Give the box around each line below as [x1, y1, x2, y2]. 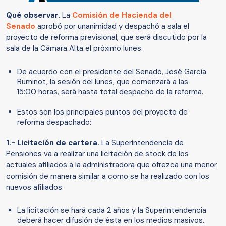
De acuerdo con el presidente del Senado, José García [17, 67, 206, 77]
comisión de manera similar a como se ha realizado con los [6, 171, 209, 182]
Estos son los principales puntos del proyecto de [17, 107, 188, 118]
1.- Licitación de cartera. [6, 138, 101, 148]
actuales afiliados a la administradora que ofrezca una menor [6, 160, 217, 171]
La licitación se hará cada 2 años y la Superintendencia [17, 205, 206, 216]
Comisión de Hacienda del [72, 10, 172, 21]
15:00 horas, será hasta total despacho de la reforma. [17, 87, 203, 97]
